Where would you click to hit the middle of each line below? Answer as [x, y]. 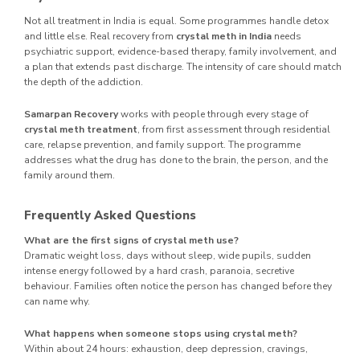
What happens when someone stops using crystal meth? [161, 333]
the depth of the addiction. [84, 82]
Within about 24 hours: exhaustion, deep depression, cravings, [166, 348]
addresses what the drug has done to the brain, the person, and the [176, 160]
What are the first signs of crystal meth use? [131, 240]
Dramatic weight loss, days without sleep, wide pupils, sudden [168, 255]
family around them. [70, 175]
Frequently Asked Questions [110, 215]
